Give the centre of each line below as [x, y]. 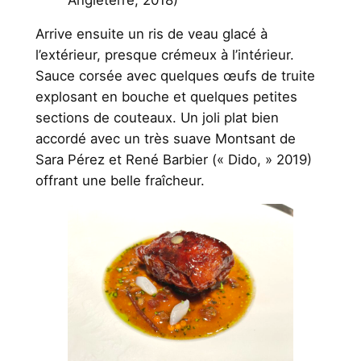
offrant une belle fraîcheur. [120, 181]
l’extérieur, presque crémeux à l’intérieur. [164, 55]
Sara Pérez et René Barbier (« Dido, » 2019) [173, 160]
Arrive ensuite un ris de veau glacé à [151, 34]
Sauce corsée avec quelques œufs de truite [175, 76]
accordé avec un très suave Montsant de [165, 139]
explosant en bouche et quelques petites [166, 97]
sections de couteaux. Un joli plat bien [157, 118]
